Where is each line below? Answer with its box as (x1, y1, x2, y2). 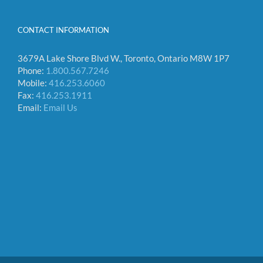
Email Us (43, 102, 77, 113)
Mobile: (18, 77, 49, 88)
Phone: (18, 65, 46, 76)
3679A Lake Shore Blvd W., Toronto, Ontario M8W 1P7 (18, 52, 230, 63)
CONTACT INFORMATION (18, 25, 109, 35)
